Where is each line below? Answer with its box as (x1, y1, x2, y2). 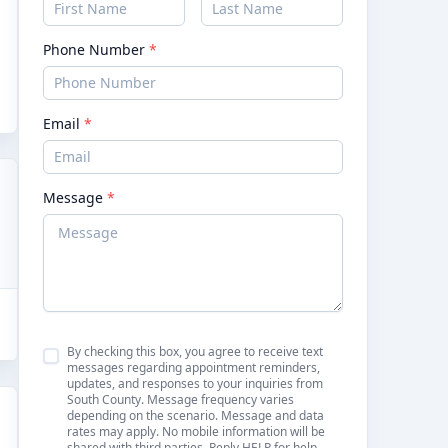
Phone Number (43, 40, 149, 59)
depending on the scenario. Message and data (67, 407, 324, 424)
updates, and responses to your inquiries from (67, 375, 323, 392)
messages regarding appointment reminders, (67, 359, 320, 376)
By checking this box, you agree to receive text (67, 343, 323, 360)
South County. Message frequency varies (67, 391, 294, 408)
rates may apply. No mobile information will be (67, 423, 325, 440)
